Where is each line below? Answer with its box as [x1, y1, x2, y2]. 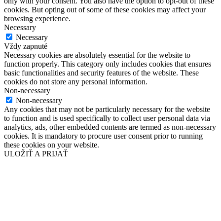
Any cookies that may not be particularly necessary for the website [4, 105, 210, 114]
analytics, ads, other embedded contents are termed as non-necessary [4, 123, 216, 132]
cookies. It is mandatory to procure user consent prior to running [4, 132, 203, 141]
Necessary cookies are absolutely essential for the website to [4, 51, 190, 60]
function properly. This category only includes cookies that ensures [4, 60, 211, 69]
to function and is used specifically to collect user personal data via [4, 114, 210, 123]
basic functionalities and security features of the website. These [4, 69, 199, 77]
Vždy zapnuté [4, 42, 47, 51]
